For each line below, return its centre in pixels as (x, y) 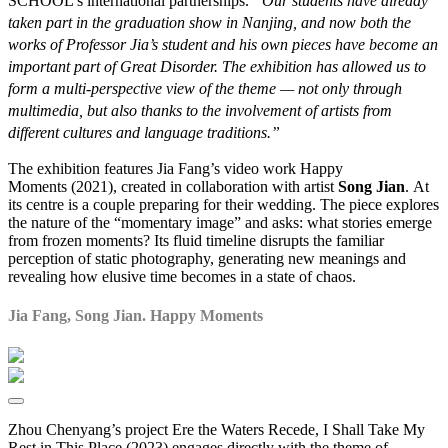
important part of (64, 67)
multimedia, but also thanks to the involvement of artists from (200, 111)
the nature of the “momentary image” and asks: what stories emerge (220, 223)
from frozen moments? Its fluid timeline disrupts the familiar (196, 241)
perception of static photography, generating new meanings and (207, 259)
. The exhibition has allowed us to (320, 67)
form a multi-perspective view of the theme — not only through (205, 89)
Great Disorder (167, 67)
